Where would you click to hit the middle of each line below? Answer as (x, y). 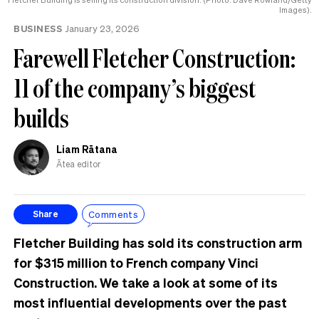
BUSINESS (38, 28)
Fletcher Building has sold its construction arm (158, 242)
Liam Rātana (87, 148)
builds (41, 117)
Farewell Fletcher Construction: (155, 58)
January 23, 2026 (103, 28)
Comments (114, 214)
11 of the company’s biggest (135, 88)
